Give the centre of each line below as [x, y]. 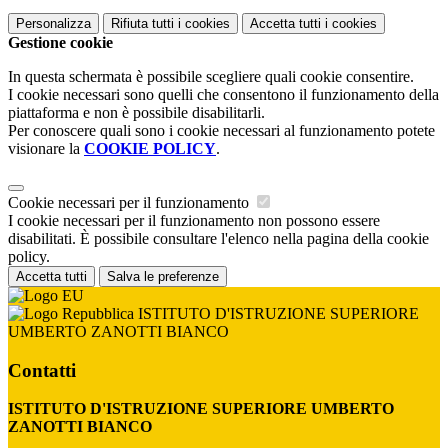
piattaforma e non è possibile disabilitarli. [136, 112]
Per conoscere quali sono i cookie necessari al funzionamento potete [221, 130]
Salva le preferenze [163, 276]
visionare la [46, 148]
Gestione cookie [60, 42]
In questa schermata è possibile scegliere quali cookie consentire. [211, 76]
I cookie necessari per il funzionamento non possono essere [194, 220]
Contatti [42, 370]
